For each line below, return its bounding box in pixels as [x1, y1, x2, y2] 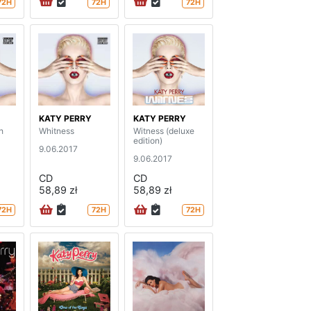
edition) [133, 135, 162, 146]
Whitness [39, 126, 74, 137]
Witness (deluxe [133, 126, 194, 137]
